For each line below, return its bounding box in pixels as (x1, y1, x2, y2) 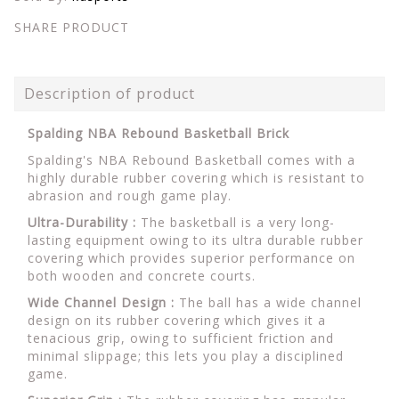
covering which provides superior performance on (28, 249, 355, 266)
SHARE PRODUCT (14, 19, 129, 36)
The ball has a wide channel (179, 294, 362, 311)
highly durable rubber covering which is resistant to (28, 169, 365, 186)
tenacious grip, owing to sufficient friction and (28, 330, 334, 346)
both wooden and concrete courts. (28, 267, 256, 284)
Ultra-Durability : (28, 214, 141, 231)
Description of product (24, 84, 195, 103)
